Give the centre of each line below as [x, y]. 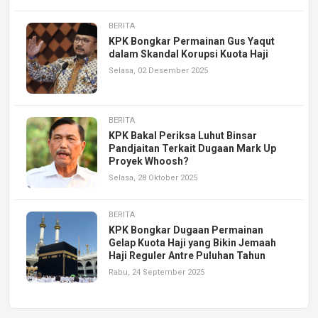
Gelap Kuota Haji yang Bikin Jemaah [192, 242]
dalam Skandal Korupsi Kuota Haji [188, 54]
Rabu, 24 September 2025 [157, 272]
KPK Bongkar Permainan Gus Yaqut [192, 41]
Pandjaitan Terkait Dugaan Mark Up [192, 148]
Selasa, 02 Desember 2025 [158, 70]
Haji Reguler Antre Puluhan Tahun [187, 255]
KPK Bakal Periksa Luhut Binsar [183, 135]
